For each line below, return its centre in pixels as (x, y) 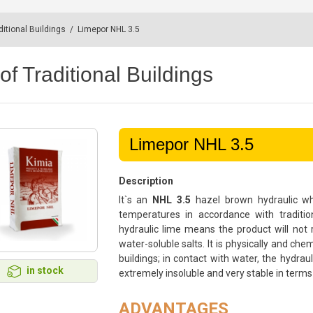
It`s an (136, 200)
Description (146, 181)
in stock (45, 270)
